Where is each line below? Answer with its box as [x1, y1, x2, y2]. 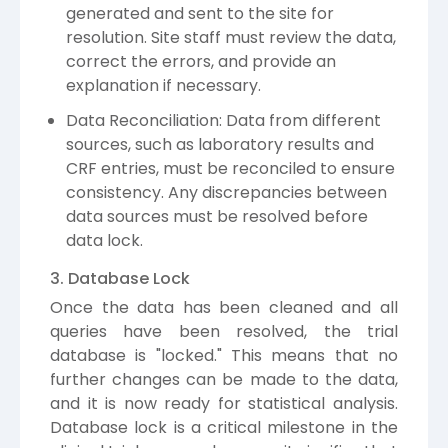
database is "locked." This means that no [50, 344, 398, 368]
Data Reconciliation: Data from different [66, 109, 381, 133]
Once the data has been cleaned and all [50, 296, 398, 320]
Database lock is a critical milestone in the [50, 416, 398, 440]
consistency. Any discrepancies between [66, 181, 387, 205]
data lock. [66, 229, 143, 253]
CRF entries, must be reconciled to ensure [66, 157, 395, 181]
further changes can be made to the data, [50, 368, 398, 392]
